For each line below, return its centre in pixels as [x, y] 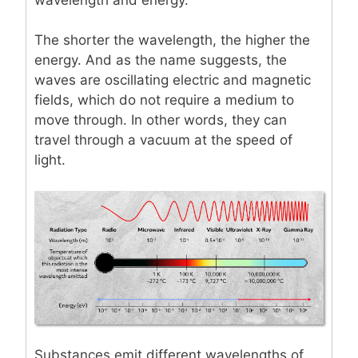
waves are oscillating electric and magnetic [173, 80]
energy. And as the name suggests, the [161, 60]
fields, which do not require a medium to [164, 100]
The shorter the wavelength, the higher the [172, 40]
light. [50, 160]
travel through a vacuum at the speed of [163, 140]
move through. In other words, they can [161, 120]
